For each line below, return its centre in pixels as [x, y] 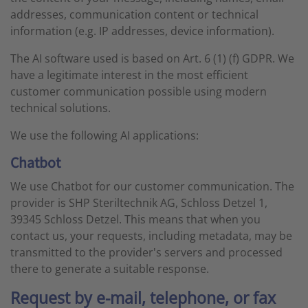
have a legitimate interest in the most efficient [129, 75]
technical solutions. [60, 108]
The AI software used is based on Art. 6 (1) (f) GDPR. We [152, 58]
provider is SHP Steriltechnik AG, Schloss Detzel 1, [139, 203]
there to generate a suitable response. [110, 269]
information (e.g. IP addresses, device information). [142, 31]
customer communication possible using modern [139, 91]
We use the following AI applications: [104, 135]
